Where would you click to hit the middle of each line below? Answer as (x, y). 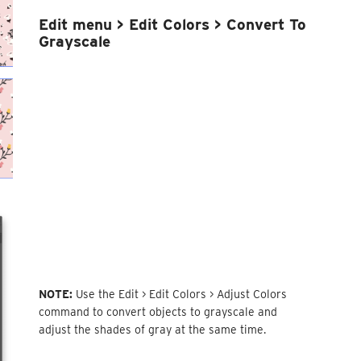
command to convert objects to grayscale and (158, 312)
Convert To (267, 25)
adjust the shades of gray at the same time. (153, 330)
